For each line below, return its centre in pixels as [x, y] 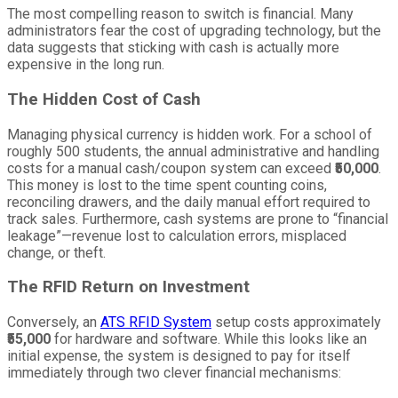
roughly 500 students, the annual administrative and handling [193, 151]
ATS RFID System [156, 322]
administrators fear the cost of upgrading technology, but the [194, 31]
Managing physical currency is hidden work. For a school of [190, 134]
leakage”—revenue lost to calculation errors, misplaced [177, 235]
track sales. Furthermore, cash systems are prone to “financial [198, 219]
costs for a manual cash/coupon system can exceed [171, 168]
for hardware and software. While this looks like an [209, 339]
